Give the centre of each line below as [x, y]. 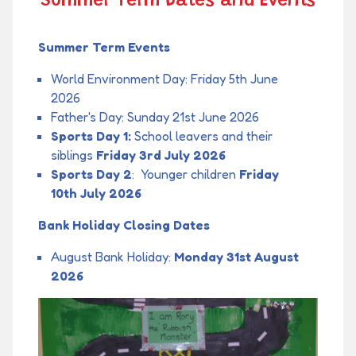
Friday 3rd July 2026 [161, 155]
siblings [74, 155]
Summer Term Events [104, 47]
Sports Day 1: [91, 136]
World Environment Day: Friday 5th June [164, 79]
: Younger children [186, 174]
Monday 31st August [236, 257]
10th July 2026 [96, 193]
